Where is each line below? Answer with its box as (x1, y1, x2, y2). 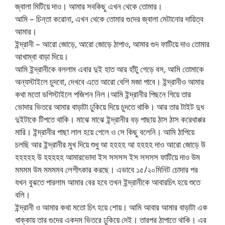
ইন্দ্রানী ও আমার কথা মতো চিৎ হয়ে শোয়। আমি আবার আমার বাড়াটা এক (15, 201, 207, 213)
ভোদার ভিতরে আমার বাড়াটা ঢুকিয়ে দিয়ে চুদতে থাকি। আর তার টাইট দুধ (15, 100, 204, 113)
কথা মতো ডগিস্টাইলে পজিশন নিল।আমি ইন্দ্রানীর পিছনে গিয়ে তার (15, 88, 191, 100)
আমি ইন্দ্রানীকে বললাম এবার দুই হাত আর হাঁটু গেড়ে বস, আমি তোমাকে (15, 63, 204, 75)
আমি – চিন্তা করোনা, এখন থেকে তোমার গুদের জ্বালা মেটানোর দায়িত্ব (15, 13, 203, 25)
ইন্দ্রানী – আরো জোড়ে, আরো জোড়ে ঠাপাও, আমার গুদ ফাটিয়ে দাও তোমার (15, 38, 209, 50)
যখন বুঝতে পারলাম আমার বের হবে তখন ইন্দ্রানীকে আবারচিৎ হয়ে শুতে (15, 176, 200, 188)
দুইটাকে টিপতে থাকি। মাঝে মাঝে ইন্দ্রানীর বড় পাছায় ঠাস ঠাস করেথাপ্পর (15, 113, 205, 125)
